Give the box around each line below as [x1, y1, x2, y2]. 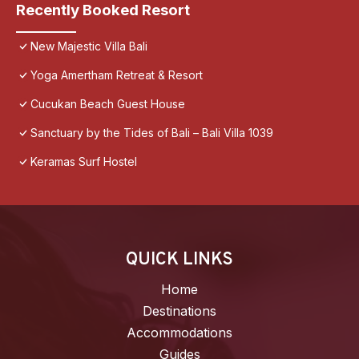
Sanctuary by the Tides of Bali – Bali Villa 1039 [30, 126, 273, 140]
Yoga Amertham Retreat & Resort [30, 68, 203, 83]
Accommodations [127, 325, 232, 341]
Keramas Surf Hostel [30, 155, 137, 169]
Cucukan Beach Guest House [30, 97, 185, 111]
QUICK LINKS [126, 249, 233, 272]
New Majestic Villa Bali [30, 39, 147, 54]
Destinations [143, 303, 216, 320]
